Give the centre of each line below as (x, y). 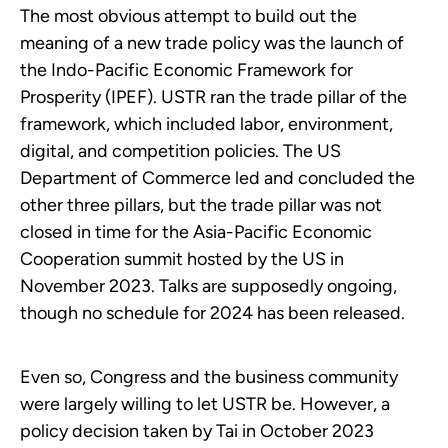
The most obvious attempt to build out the (188, 16)
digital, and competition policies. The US (180, 151)
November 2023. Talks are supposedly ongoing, (208, 286)
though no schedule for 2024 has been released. (212, 313)
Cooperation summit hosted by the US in (182, 259)
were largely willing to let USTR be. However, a (205, 404)
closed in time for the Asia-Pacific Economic (196, 232)
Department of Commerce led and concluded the (217, 178)
